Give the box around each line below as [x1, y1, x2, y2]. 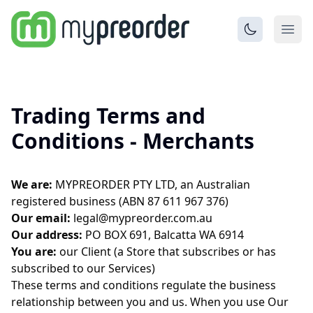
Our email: [11, 210, 71, 226]
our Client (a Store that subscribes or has [57, 244, 276, 259]
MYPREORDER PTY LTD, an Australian [52, 177, 250, 192]
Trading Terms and [11, 101, 205, 130]
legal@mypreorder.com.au [73, 210, 212, 226]
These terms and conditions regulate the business [11, 277, 276, 293]
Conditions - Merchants [11, 126, 254, 155]
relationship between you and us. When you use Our [11, 294, 289, 310]
